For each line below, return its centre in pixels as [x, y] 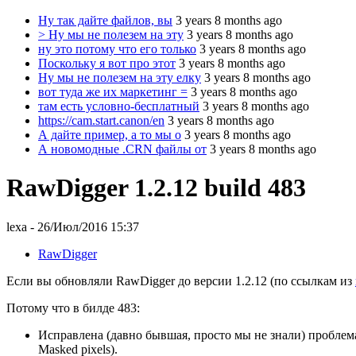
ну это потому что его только [117, 49]
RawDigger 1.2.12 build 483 [156, 188]
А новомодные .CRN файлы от [122, 149]
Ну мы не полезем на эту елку [120, 77]
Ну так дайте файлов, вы [105, 20]
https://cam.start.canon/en [101, 120]
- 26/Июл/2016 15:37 [83, 226]
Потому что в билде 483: [73, 308]
